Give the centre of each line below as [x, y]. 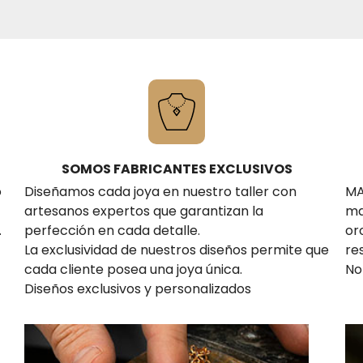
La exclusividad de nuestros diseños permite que [177, 250]
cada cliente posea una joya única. [133, 269]
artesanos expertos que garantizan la [144, 211]
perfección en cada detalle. [112, 230]
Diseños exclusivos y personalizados [138, 288]
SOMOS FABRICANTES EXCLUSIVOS [177, 169]
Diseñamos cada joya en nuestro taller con [160, 191]
